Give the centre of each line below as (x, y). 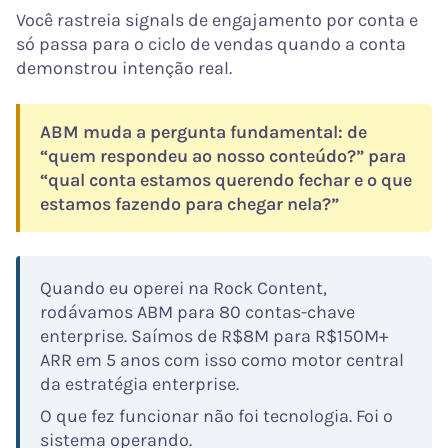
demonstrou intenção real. (124, 68)
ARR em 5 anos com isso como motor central (222, 360)
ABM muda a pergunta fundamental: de (203, 132)
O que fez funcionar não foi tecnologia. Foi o (216, 416)
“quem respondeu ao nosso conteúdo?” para (223, 156)
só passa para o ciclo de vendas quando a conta (211, 44)
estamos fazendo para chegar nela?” (189, 204)
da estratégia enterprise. (139, 384)
